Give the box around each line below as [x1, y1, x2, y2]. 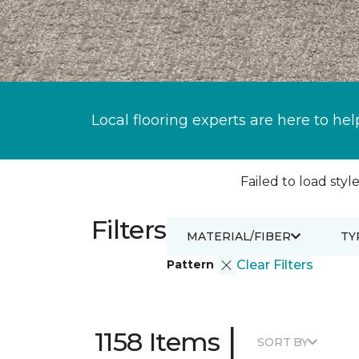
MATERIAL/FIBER [186, 228, 291, 244]
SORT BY [257, 334, 309, 349]
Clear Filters [236, 257, 313, 272]
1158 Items [95, 326, 220, 357]
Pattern [166, 256, 217, 272]
